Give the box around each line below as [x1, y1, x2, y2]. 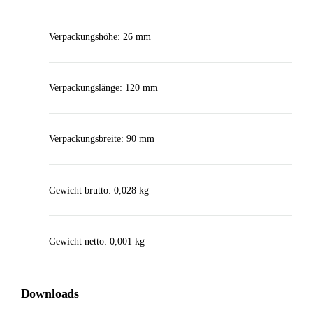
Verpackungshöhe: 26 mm [48, 31, 151, 43]
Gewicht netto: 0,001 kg [48, 235, 145, 247]
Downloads [20, 286, 79, 301]
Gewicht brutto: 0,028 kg [48, 184, 149, 196]
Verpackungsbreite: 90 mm [48, 133, 154, 145]
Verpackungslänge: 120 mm [48, 82, 158, 94]
